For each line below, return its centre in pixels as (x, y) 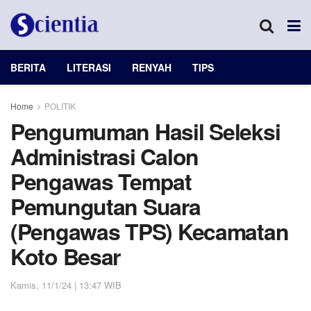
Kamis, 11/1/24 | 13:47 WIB (66, 285)
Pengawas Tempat (101, 181)
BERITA (28, 67)
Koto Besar (66, 256)
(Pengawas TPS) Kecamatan (150, 231)
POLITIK (60, 106)
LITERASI (89, 67)
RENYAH (152, 67)
